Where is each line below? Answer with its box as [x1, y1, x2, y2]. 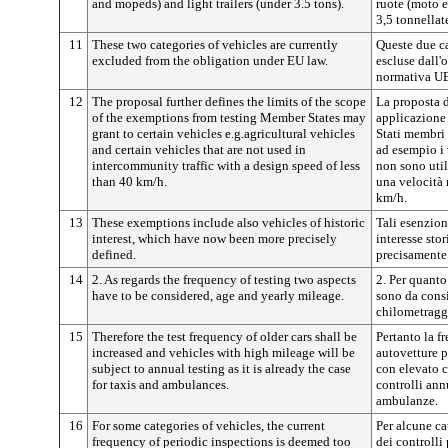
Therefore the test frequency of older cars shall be [92, 328, 357, 344]
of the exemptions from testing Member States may [92, 109, 366, 125]
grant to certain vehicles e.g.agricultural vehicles [92, 125, 355, 141]
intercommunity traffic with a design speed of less [92, 157, 360, 173]
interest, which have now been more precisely [92, 230, 337, 246]
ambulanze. [376, 392, 438, 408]
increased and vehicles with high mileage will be [92, 344, 355, 360]
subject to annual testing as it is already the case [92, 360, 351, 376]
